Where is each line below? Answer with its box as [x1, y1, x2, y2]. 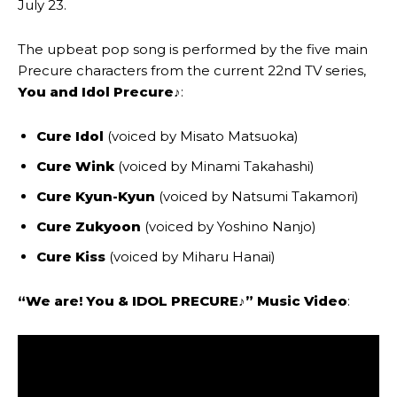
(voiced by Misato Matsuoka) [104, 128, 299, 145]
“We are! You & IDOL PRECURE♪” [18, 292, 253, 310]
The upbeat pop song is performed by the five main [18, 41, 368, 58]
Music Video [257, 292, 347, 310]
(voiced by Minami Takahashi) [114, 158, 315, 175]
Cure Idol [36, 128, 104, 145]
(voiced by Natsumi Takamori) [155, 188, 359, 206]
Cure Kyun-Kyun [36, 188, 155, 206]
